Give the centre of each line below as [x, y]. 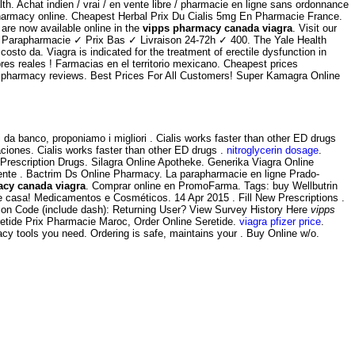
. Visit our [315, 28]
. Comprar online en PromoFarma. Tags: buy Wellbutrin [212, 185]
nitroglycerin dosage [273, 150]
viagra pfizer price [280, 221]
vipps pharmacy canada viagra [218, 28]
